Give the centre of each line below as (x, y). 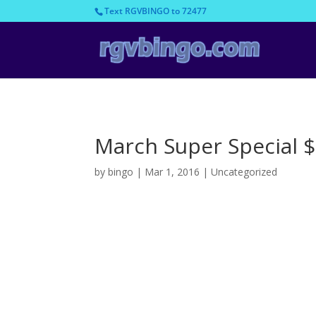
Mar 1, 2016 (172, 171)
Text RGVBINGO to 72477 (156, 11)
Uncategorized (244, 171)
